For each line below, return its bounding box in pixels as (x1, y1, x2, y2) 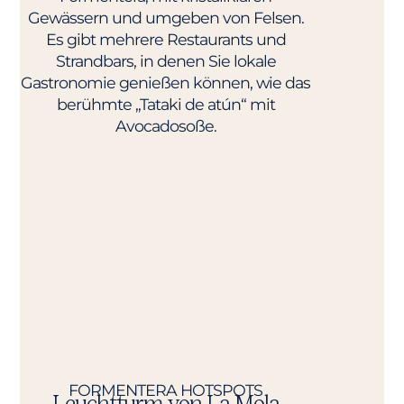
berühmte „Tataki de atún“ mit (56, 94, 275, 114)
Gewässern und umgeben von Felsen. (27, 7, 304, 27)
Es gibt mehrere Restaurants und (45, 29, 286, 49)
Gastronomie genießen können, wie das (21, 72, 311, 92)
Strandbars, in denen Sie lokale (55, 50, 276, 70)
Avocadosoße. (115, 115, 216, 135)
